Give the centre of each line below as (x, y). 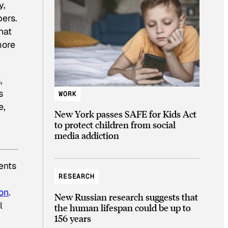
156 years (73, 218)
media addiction (87, 135)
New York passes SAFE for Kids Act (125, 114)
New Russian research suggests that (126, 196)
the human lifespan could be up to (123, 207)
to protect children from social (115, 125)
